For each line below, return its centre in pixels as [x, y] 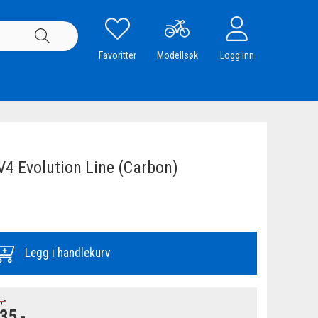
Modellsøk [177, 55]
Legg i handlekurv [68, 253]
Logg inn [237, 55]
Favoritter [118, 55]
